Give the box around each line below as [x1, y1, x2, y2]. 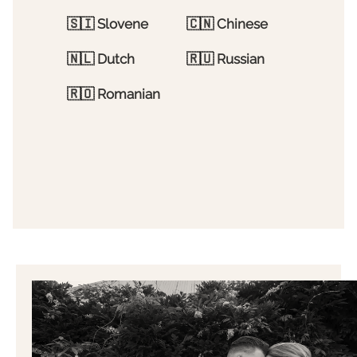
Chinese [216, 15, 268, 32]
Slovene [96, 15, 148, 32]
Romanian [96, 85, 160, 102]
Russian [216, 50, 265, 67]
